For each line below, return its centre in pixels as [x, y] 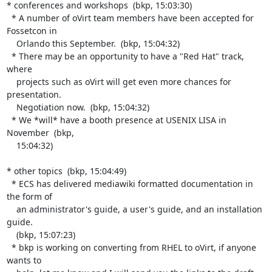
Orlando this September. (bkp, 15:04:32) [11, 43]
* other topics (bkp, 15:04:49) [66, 171]
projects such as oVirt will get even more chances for [11, 81]
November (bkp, [40, 132]
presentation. [34, 94]
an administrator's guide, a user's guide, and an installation [11, 209]
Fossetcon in [32, 30]
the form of [29, 196]
